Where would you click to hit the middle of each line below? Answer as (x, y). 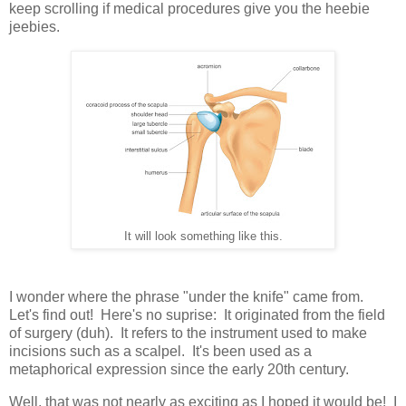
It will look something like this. (203, 236)
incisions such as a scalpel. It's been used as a (160, 352)
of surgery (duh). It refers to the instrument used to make (188, 333)
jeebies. (34, 26)
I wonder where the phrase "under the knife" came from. (188, 297)
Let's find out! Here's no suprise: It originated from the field (197, 315)
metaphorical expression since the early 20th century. (179, 370)
